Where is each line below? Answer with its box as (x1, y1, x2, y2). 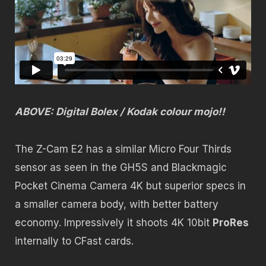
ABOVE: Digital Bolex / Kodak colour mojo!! (15, 106, 225, 118)
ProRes (213, 216, 249, 229)
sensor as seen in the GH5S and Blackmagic (15, 161, 227, 173)
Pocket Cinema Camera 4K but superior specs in (15, 179, 246, 192)
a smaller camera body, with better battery (15, 198, 218, 210)
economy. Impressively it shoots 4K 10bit (15, 216, 213, 229)
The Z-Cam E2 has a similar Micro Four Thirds (15, 142, 232, 155)
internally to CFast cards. (15, 235, 134, 247)
